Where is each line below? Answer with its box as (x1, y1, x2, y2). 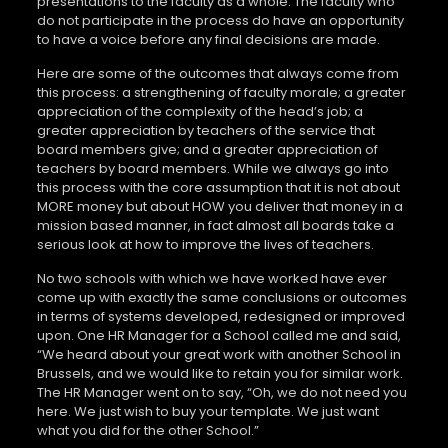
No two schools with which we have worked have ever (36, 268, 387, 288)
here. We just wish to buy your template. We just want (36, 401, 379, 421)
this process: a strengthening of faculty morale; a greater (36, 82, 406, 102)
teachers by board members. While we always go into (36, 158, 389, 178)
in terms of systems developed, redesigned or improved (36, 306, 405, 326)
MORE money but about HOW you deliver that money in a (36, 196, 403, 216)
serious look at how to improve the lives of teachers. (36, 234, 374, 254)
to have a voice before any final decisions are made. (36, 29, 380, 49)
